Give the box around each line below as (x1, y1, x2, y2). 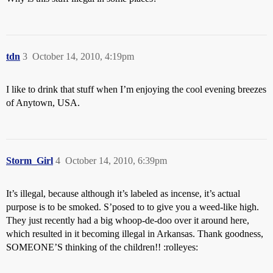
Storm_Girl (6, 155, 53, 166)
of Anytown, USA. (6, 97, 80, 108)
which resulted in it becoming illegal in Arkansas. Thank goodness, (6, 229, 263, 239)
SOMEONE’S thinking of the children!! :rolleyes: (6, 242, 198, 252)
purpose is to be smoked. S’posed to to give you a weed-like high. (6, 202, 259, 212)
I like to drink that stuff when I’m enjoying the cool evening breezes (6, 84, 266, 94)
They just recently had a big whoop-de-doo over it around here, (6, 215, 249, 225)
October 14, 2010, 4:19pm (32, 51, 134, 62)
